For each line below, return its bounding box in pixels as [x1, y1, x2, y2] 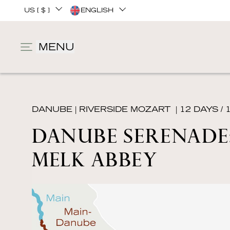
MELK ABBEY [32, 146, 158, 170]
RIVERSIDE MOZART [79, 104, 170, 114]
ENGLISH [81, 6, 113, 14]
